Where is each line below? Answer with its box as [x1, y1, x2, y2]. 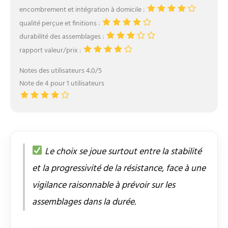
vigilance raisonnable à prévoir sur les [32, 178, 175, 193]
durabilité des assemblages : [19, 31, 105, 43]
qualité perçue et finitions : [19, 17, 101, 30]
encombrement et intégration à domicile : [19, 4, 146, 16]
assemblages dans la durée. [32, 194, 136, 210]
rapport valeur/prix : [19, 44, 82, 56]
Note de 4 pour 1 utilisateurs [19, 78, 104, 90]
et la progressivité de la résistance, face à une [32, 161, 206, 176]
